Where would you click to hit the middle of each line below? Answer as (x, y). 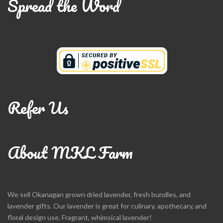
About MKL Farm (70, 153)
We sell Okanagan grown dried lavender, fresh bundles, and (99, 194)
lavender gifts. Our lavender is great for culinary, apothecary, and (107, 206)
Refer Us (38, 108)
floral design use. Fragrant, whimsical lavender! (80, 217)
